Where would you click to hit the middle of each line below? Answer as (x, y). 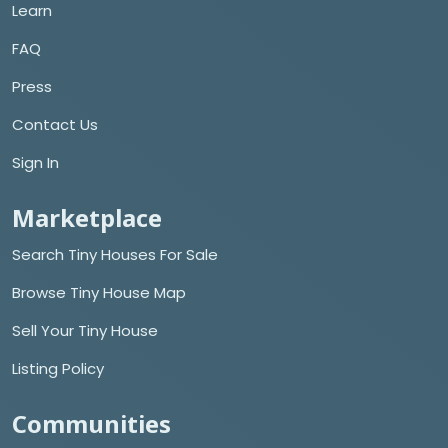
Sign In (35, 162)
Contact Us (55, 124)
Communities (91, 423)
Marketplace (87, 217)
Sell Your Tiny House (85, 330)
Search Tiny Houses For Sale (115, 254)
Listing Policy (58, 368)
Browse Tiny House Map (99, 292)
